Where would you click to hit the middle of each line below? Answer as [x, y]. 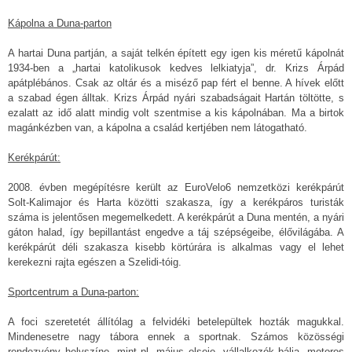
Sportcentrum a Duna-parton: [73, 292]
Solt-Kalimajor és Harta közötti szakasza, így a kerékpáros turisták [176, 203]
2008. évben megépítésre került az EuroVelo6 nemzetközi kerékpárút [176, 188]
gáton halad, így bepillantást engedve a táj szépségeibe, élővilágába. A [176, 233]
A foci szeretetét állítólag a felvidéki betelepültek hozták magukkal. [176, 322]
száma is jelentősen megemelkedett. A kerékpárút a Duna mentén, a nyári [176, 218]
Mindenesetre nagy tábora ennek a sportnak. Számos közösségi [176, 337]
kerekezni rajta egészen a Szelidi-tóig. [95, 262]
